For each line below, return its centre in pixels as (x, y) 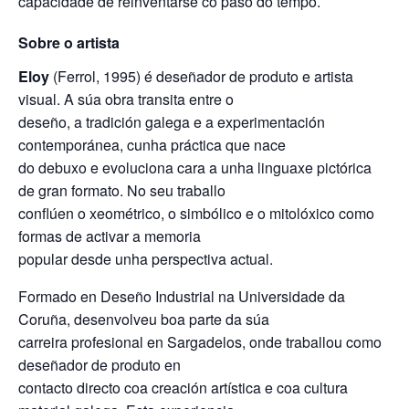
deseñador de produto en (100, 365)
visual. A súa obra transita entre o (126, 99)
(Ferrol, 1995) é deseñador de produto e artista (201, 76)
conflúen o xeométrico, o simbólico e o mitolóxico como (196, 213)
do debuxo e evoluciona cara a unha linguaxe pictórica (195, 168)
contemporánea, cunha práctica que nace (152, 145)
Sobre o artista (69, 42)
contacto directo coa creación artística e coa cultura (183, 388)
